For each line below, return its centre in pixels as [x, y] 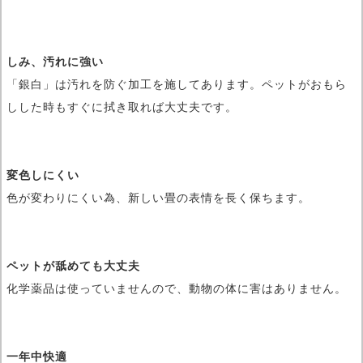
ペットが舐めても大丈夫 [73, 266]
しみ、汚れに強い [55, 62]
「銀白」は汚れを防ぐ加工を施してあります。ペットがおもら [177, 85]
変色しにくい [43, 175]
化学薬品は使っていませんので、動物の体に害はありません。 [177, 289]
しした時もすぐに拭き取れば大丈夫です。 [122, 107]
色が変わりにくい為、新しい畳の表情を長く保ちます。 [158, 198]
